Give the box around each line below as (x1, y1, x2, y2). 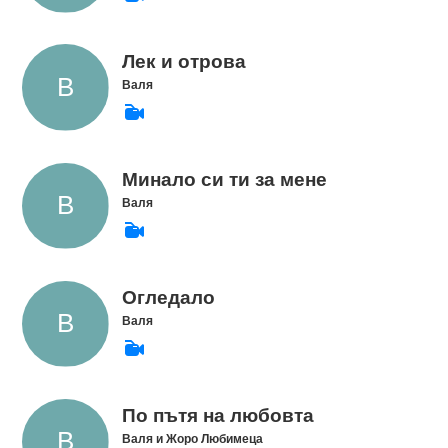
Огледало (121, 287, 215, 308)
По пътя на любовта (121, 405, 314, 427)
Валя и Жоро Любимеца (121, 431, 263, 446)
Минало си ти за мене (121, 168, 327, 190)
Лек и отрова (121, 50, 246, 72)
